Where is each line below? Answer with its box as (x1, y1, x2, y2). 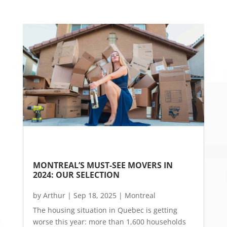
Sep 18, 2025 (73, 190, 117, 200)
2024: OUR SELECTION (32, 169, 120, 180)
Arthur (43, 190, 65, 200)
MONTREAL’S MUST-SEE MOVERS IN (32, 159, 173, 171)
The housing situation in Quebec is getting (32, 205, 177, 215)
